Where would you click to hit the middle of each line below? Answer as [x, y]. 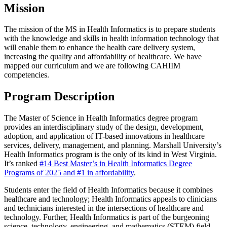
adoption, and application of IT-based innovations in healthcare [104, 136]
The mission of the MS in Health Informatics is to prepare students [110, 29]
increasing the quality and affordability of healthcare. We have [103, 57]
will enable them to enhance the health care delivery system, [100, 48]
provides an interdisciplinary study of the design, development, [104, 127]
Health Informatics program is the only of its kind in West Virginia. [110, 155]
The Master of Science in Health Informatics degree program [101, 118]
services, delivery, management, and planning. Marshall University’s [113, 145]
